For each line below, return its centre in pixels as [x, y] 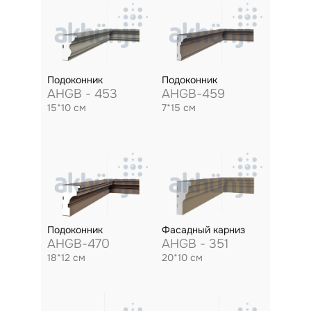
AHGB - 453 [82, 94]
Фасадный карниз [203, 230]
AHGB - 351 [195, 244]
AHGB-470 [78, 244]
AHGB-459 [193, 94]
